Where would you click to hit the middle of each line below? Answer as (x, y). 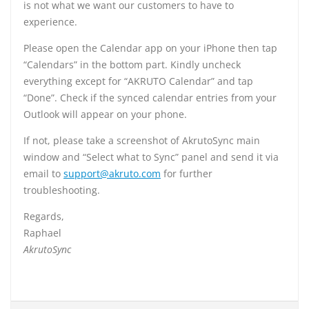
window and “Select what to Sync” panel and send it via (151, 157)
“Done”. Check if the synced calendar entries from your (150, 98)
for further (187, 173)
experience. (50, 22)
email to (43, 173)
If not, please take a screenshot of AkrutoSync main (142, 140)
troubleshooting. (62, 190)
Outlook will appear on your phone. (105, 114)
